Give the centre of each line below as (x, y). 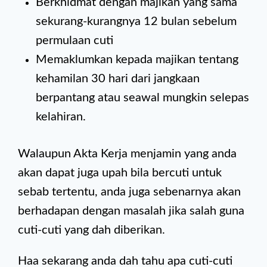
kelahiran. (61, 117)
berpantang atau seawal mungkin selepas (142, 98)
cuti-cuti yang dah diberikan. (93, 230)
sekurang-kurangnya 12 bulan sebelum (136, 21)
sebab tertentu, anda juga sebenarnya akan (129, 192)
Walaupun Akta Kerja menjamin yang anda (127, 154)
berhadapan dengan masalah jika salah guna (131, 211)
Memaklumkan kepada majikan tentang (137, 60)
